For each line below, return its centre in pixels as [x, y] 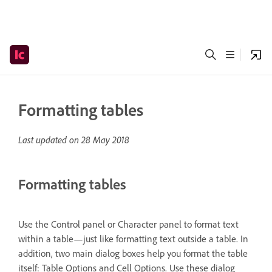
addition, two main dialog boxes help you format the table [133, 253]
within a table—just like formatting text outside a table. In [133, 238]
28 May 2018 [105, 140]
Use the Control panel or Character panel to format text [128, 224]
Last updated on [50, 140]
